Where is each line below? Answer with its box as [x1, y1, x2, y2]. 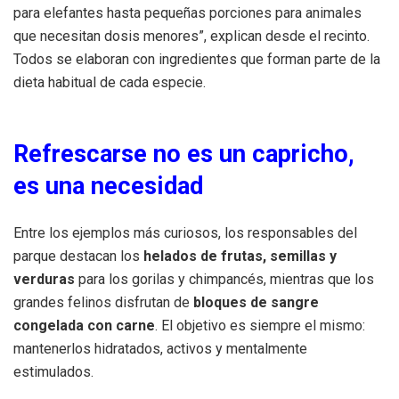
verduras [13, 270, 75, 288]
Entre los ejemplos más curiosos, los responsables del [13, 224, 357, 241]
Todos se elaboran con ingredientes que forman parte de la [13, 50, 380, 68]
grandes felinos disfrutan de [13, 293, 193, 311]
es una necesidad [13, 171, 203, 200]
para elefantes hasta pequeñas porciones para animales [13, 4, 362, 21]
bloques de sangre [193, 293, 319, 311]
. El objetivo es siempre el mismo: [155, 316, 365, 334]
